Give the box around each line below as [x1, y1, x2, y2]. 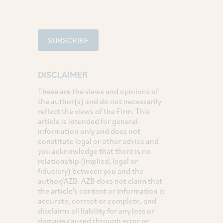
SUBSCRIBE [48, 35, 89, 45]
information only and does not [38, 125, 140, 136]
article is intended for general [38, 115, 138, 126]
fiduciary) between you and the [38, 165, 143, 176]
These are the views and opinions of [38, 86, 158, 96]
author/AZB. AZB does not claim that [38, 175, 162, 186]
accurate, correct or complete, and [38, 195, 156, 206]
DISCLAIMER [38, 68, 88, 80]
